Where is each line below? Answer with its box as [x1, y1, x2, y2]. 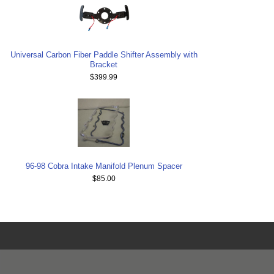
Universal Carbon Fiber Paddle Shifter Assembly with [10, 50, 198, 59]
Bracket [90, 59, 118, 69]
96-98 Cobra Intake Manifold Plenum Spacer [25, 161, 182, 171]
